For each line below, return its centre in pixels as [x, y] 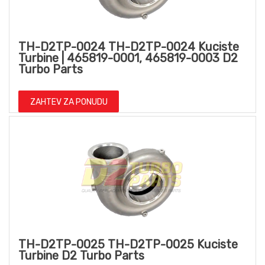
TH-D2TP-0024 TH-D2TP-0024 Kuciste [129, 47]
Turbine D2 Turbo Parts [81, 255]
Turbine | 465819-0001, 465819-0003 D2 [128, 58]
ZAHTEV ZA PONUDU [69, 102]
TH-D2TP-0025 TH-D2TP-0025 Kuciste [128, 244]
